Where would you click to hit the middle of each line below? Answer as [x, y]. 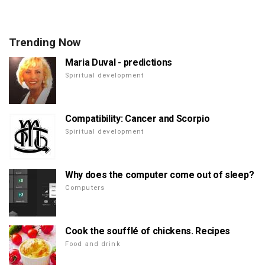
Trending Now [45, 42]
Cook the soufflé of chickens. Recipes [148, 231]
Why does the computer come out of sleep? [160, 175]
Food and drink [93, 244]
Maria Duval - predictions [119, 62]
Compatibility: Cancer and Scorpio [138, 119]
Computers [85, 188]
